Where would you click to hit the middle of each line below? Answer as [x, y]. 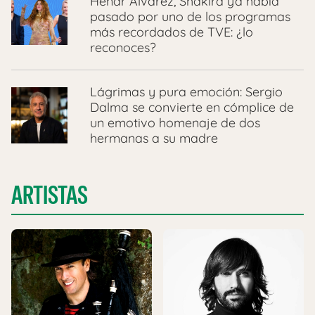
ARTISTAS [50, 195]
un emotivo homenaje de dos [175, 122]
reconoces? [123, 47]
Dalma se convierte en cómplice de [192, 107]
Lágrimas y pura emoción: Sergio [186, 91]
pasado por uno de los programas [190, 16]
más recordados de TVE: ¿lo [172, 32]
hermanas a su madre [154, 138]
